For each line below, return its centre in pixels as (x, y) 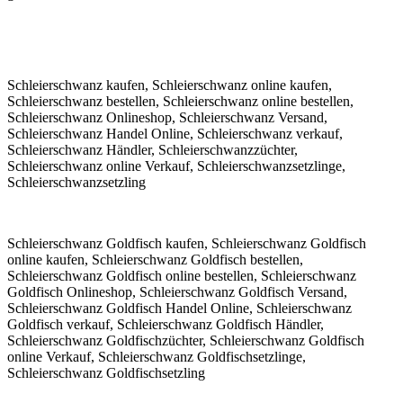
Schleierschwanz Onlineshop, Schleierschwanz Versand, (167, 117)
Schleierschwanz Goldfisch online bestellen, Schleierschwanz (182, 275)
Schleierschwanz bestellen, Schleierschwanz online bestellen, (180, 101)
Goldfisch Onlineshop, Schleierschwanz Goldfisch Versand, (177, 291)
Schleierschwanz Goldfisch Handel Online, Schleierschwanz (179, 308)
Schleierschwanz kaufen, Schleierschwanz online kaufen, (170, 85)
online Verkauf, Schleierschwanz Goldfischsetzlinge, (157, 356)
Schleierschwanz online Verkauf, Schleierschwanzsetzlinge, (176, 166)
